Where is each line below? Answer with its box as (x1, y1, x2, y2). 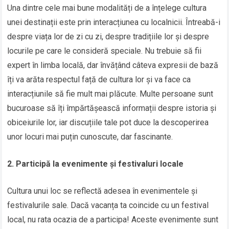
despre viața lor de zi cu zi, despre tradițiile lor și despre (7, 32, 210, 42)
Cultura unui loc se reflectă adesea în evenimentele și (7, 186, 198, 196)
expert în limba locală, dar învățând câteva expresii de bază (7, 60, 219, 71)
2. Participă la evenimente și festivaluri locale (7, 159, 184, 169)
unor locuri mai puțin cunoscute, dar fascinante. (7, 132, 173, 142)
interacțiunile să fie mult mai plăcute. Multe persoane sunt (7, 89, 214, 99)
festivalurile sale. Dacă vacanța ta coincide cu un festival (7, 200, 209, 211)
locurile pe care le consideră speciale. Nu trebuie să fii (7, 46, 202, 56)
